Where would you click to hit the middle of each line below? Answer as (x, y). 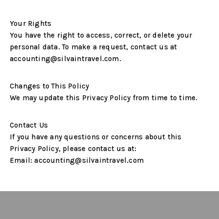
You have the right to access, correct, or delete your (101, 35)
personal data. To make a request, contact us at (94, 47)
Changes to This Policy (50, 86)
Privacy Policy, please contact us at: (73, 149)
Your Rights (31, 23)
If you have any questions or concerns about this (96, 137)
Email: (21, 160)
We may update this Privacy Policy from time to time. (104, 98)
